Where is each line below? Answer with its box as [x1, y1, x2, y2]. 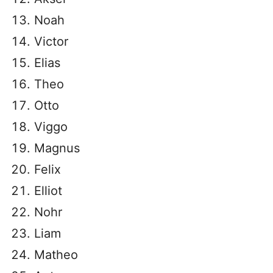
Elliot [34, 183, 62, 198]
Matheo [34, 247, 78, 262]
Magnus [34, 141, 80, 155]
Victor [34, 34, 68, 49]
